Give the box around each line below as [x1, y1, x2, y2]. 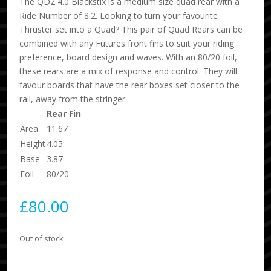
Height [20, 137, 46, 149]
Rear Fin [47, 107, 82, 119]
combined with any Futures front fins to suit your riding [19, 37, 235, 49]
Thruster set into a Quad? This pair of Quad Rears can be [19, 23, 243, 35]
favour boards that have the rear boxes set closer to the [19, 79, 240, 91]
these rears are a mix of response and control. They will [19, 65, 238, 77]
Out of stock [19, 232, 64, 244]
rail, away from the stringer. [19, 93, 128, 105]
